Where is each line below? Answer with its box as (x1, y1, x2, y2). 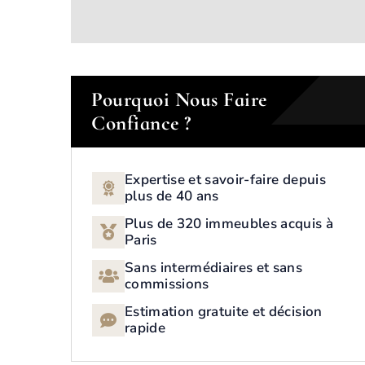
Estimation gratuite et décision (125, 302, 323, 321)
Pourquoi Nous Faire (91, 87, 267, 112)
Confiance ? (91, 111, 191, 135)
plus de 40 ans (125, 187, 219, 205)
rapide (125, 319, 166, 337)
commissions (125, 275, 209, 293)
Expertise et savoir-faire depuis (125, 170, 326, 189)
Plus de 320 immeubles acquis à (125, 214, 334, 233)
